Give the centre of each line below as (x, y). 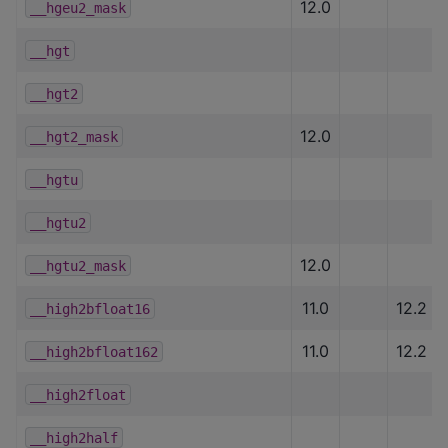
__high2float (78, 394)
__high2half (74, 437)
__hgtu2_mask (78, 265)
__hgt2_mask (74, 136)
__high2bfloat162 (94, 351)
